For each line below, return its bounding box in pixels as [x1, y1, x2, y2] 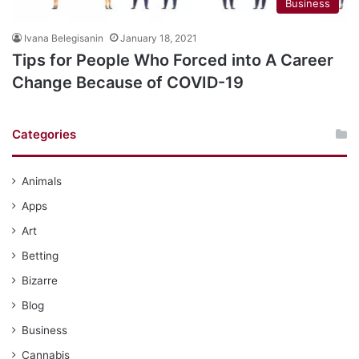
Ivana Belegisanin [24, 31, 103, 44]
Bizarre [22, 273, 58, 287]
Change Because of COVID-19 [12, 72, 244, 92]
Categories [12, 126, 76, 142]
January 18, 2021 [120, 31, 197, 44]
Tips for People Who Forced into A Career [12, 50, 333, 70]
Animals [22, 174, 62, 188]
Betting [22, 248, 58, 262]
